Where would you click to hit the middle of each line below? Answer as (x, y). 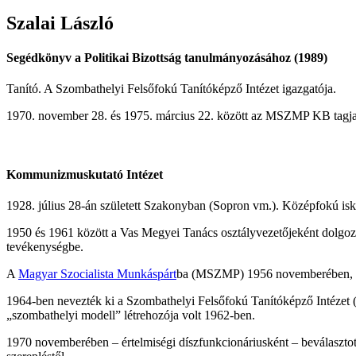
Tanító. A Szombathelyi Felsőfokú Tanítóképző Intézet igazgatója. (171, 89)
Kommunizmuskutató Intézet (85, 174)
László (85, 23)
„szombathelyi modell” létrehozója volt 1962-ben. (131, 315)
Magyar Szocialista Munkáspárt (97, 273)
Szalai (31, 23)
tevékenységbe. (45, 246)
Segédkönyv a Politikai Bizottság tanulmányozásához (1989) (167, 58)
